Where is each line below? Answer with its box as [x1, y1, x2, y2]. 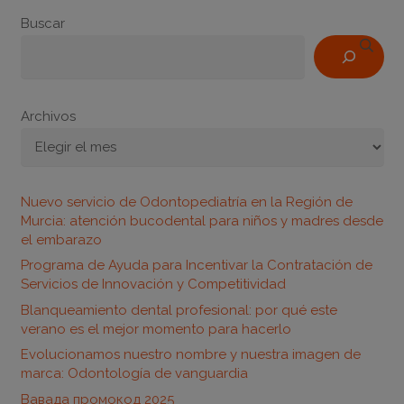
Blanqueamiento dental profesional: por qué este [20, 301, 337, 318]
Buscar [20, 14, 65, 32]
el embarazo [20, 231, 102, 248]
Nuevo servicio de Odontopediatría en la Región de [20, 193, 353, 210]
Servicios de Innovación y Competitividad [20, 276, 286, 292]
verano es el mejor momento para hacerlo [20, 320, 291, 337]
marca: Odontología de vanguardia [20, 365, 248, 381]
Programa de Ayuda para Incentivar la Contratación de [20, 257, 372, 273]
